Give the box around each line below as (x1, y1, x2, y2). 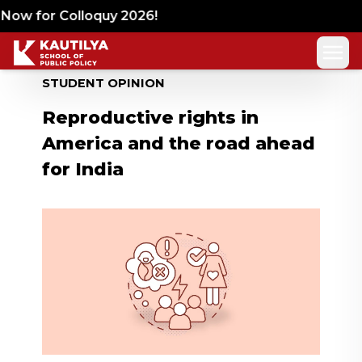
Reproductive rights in (42, 107, 259, 128)
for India (42, 158, 124, 180)
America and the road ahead (42, 133, 315, 154)
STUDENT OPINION (42, 76, 165, 90)
